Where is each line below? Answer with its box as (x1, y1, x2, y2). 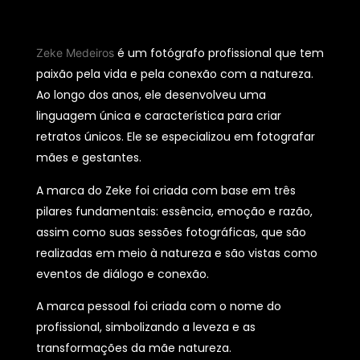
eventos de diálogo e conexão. (36, 265, 209, 282)
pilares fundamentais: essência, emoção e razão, (36, 202, 313, 219)
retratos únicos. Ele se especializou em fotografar (36, 129, 315, 145)
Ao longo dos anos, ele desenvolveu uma (36, 87, 266, 104)
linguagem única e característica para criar (36, 108, 281, 125)
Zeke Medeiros (36, 46, 114, 60)
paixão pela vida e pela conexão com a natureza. (36, 66, 313, 83)
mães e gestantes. (36, 149, 141, 166)
